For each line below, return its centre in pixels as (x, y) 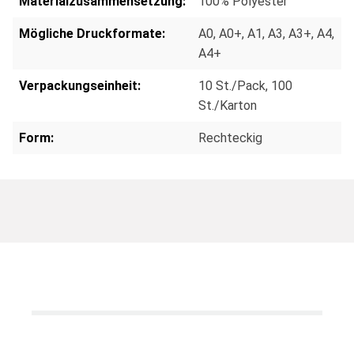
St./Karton (228, 105)
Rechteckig (230, 137)
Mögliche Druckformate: (92, 33)
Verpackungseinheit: (80, 85)
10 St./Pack (232, 85)
